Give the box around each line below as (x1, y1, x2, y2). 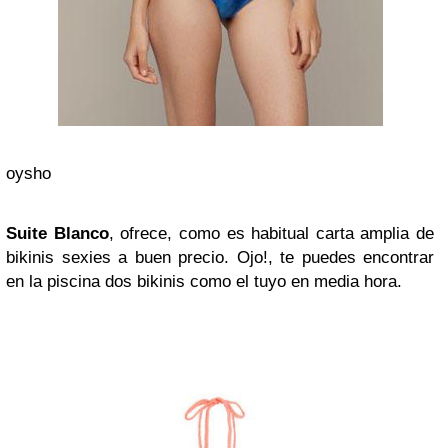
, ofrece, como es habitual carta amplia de (108, 223, 434, 243)
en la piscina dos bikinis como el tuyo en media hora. (6, 271, 402, 291)
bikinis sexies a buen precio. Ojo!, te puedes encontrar (6, 247, 434, 267)
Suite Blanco (6, 223, 109, 243)
